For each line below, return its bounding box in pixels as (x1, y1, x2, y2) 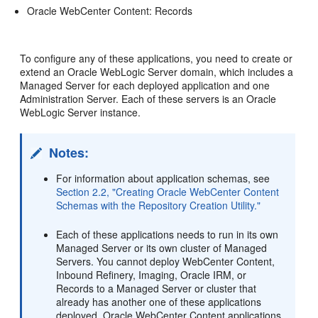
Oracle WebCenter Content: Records (27, 3, 193, 18)
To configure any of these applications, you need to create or (20, 50, 293, 65)
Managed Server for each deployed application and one (20, 77, 270, 92)
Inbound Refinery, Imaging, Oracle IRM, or (56, 267, 247, 282)
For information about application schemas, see (56, 170, 270, 185)
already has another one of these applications (56, 294, 262, 309)
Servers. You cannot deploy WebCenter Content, (56, 253, 275, 268)
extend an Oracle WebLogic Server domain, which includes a (20, 64, 294, 79)
